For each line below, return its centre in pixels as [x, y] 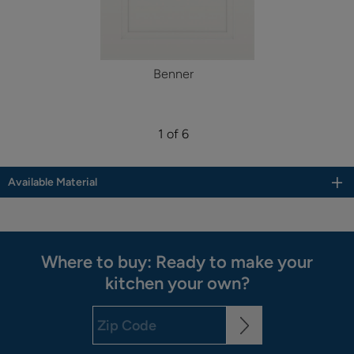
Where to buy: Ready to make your [177, 262]
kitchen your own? [177, 284]
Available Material [53, 183]
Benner [173, 73]
